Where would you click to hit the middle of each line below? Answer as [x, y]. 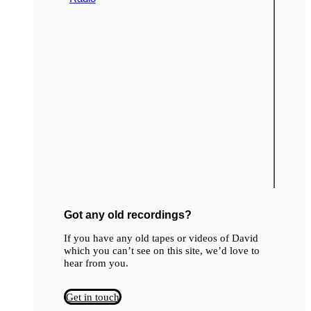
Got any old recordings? [127, 215]
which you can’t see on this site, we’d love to [161, 250]
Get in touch [92, 297]
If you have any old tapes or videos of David [161, 237]
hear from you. [97, 262]
